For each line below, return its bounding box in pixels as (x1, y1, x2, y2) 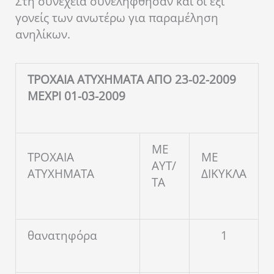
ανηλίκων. (15, 26, 70, 42)
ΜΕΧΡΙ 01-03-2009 (28, 88, 125, 105)
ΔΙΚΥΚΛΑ (201, 166, 246, 182)
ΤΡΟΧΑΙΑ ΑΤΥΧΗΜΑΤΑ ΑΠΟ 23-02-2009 (28, 72, 236, 88)
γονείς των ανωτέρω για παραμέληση (15, 9, 218, 26)
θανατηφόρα (28, 228, 97, 244)
